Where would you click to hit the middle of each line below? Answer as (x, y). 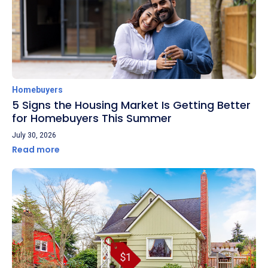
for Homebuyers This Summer (92, 118)
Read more (37, 149)
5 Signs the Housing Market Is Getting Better (131, 105)
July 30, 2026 (34, 135)
